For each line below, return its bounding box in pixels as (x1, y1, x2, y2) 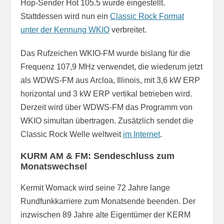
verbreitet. (109, 25, 146, 34)
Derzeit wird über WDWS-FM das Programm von (20, 102, 192, 111)
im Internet (123, 129, 160, 138)
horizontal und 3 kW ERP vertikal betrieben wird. (20, 89, 192, 98)
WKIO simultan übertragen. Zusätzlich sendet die (20, 116, 193, 125)
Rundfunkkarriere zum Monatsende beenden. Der (20, 196, 195, 205)
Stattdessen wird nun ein (20, 11, 110, 20)
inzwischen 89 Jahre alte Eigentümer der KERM (20, 210, 190, 219)
